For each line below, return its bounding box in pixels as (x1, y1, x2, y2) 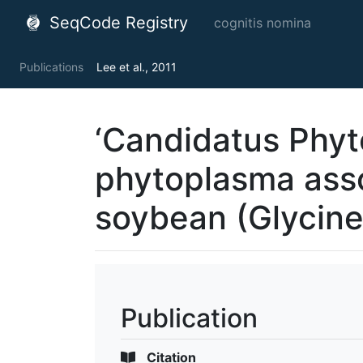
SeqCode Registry (45, 13, 188, 32)
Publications (19, 60, 83, 74)
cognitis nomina (214, 15, 311, 31)
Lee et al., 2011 (96, 60, 177, 74)
